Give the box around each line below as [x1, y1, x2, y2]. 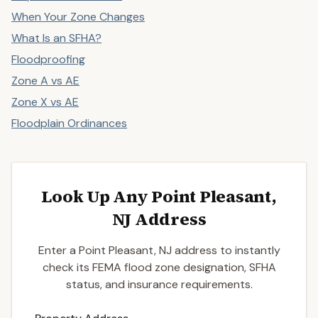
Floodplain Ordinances [11, 116, 127, 131]
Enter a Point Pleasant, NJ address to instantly [38, 243, 280, 258]
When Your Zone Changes [11, 9, 145, 24]
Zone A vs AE [11, 73, 79, 88]
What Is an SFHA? [11, 31, 102, 45]
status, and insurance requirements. [65, 277, 253, 292]
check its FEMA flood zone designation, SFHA [42, 260, 276, 275]
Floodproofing [11, 52, 85, 67]
